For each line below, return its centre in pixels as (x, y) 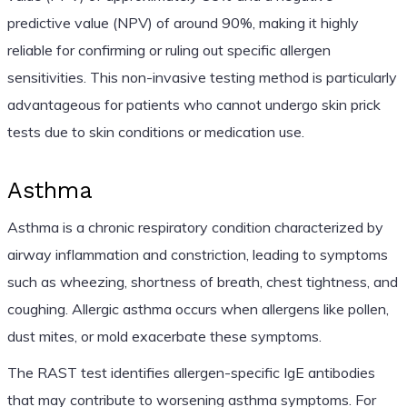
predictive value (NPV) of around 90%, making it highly (183, 22)
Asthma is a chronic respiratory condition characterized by (195, 227)
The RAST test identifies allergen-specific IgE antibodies (191, 372)
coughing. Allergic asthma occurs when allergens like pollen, (198, 308)
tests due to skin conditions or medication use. (155, 131)
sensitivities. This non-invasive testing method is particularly (202, 77)
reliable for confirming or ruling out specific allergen (169, 50)
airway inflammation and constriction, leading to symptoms (197, 254)
